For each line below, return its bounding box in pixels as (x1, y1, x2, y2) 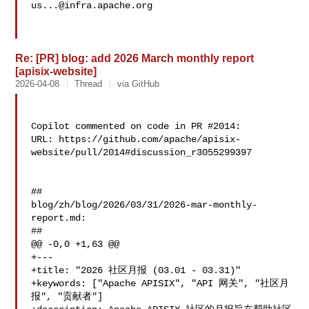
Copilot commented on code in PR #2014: (31, 121, 241, 132)
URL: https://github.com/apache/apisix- (31, 134, 241, 145)
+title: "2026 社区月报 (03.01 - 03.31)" (31, 265, 241, 276)
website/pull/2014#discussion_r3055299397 (31, 147, 252, 158)
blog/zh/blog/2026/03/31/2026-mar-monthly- (31, 199, 258, 210)
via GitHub (117, 79, 160, 89)
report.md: (31, 212, 87, 223)
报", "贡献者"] (31, 291, 103, 302)
